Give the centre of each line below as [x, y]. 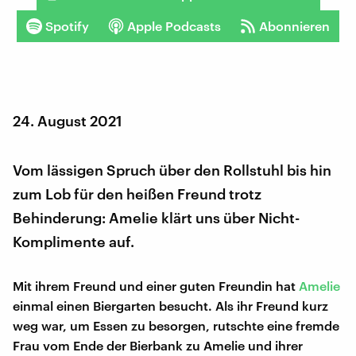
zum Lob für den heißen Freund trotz [137, 193]
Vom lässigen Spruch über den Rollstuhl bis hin [172, 170]
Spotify [67, 25]
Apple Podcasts [174, 25]
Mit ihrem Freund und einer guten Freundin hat [156, 285]
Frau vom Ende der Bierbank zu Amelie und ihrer [158, 345]
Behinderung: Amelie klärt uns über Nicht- [156, 217]
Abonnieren [294, 25]
